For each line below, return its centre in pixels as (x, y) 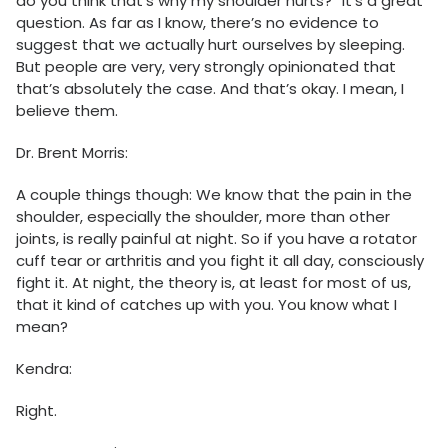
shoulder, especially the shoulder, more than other (203, 217)
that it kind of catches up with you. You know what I (206, 305)
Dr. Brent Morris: (72, 153)
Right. (36, 411)
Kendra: (44, 369)
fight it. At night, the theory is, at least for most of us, (213, 283)
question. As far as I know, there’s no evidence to (197, 23)
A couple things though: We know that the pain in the (214, 195)
